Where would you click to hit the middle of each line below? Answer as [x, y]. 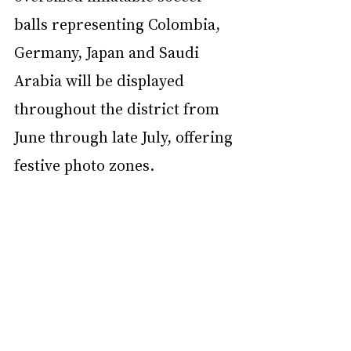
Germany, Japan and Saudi [109, 52]
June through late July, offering [125, 136]
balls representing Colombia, [119, 24]
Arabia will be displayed [101, 80]
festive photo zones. [84, 165]
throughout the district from [119, 108]
